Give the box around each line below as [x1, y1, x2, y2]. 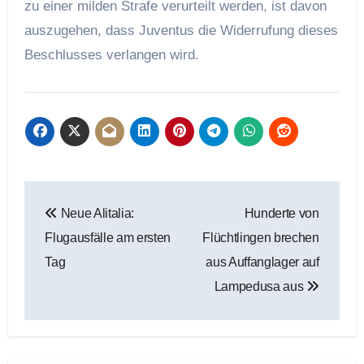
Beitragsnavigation [23, 181, 261, 211]
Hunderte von [244, 206, 319, 221]
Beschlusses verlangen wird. [24, 46, 199, 63]
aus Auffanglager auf [206, 255, 319, 270]
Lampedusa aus [214, 279, 307, 294]
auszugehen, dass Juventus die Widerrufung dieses [24, 22, 338, 38]
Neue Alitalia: [57, 206, 135, 221]
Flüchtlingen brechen [202, 231, 319, 245]
